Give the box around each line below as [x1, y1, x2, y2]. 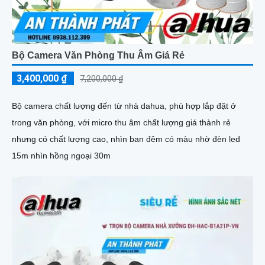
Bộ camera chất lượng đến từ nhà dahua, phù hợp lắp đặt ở [12, 101, 236, 111]
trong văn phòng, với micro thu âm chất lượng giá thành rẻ [12, 118, 231, 128]
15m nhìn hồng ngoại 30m [12, 151, 111, 161]
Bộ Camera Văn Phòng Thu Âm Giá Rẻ [12, 50, 185, 61]
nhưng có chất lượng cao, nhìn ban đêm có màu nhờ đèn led [12, 134, 240, 144]
